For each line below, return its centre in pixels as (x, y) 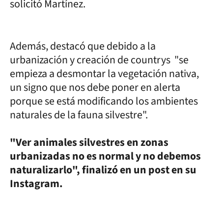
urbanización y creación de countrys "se (99, 60)
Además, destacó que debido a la (83, 46)
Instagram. (37, 183)
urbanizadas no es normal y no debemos (105, 156)
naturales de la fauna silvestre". (79, 115)
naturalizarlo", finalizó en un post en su (103, 170)
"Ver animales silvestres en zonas (89, 142)
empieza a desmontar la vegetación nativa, (104, 73)
